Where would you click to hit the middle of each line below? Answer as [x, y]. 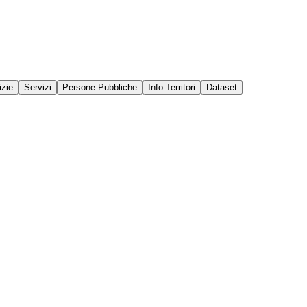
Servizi [38, 87]
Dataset [222, 87]
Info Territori [172, 87]
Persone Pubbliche [100, 87]
